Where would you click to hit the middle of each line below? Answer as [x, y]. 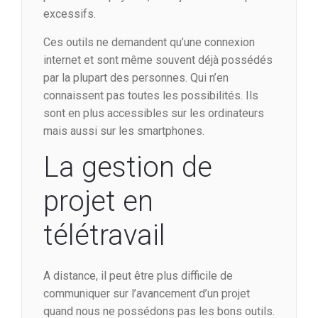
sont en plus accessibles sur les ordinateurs [154, 114]
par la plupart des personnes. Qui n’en [136, 78]
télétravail [104, 236]
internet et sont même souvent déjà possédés [158, 60]
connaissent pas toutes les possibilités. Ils [151, 96]
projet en [98, 202]
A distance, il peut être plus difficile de [138, 276]
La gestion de [128, 168]
